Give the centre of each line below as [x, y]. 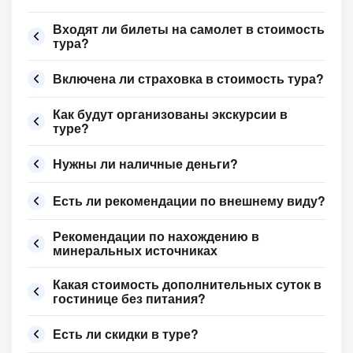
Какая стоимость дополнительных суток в [187, 284]
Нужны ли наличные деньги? [145, 163]
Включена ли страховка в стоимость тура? [188, 78]
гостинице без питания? [129, 298]
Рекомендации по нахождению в [156, 236]
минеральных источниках [135, 250]
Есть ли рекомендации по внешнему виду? [189, 201]
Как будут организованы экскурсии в [170, 114]
